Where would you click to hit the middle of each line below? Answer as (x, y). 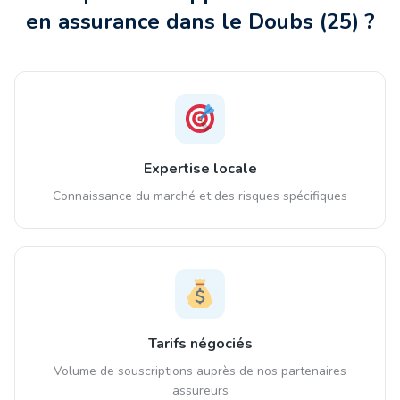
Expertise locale (200, 169)
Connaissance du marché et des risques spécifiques (200, 196)
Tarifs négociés (200, 344)
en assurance (96, 21)
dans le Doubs (239, 21)
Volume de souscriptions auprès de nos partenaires (200, 371)
